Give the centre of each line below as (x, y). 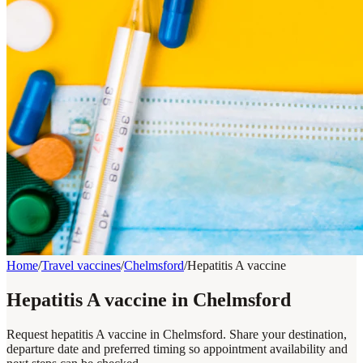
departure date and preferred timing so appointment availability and (177, 348)
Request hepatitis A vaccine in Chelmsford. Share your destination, (177, 334)
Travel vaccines (81, 265)
